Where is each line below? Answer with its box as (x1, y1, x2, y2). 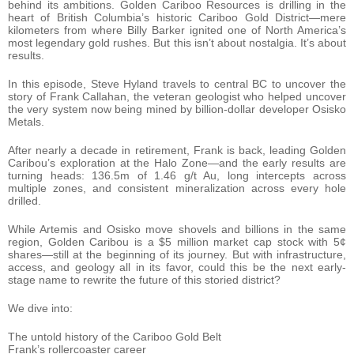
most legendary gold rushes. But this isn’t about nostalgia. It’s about (8, 36, 346, 49)
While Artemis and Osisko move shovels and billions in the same (8, 222, 346, 235)
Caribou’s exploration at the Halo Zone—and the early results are (8, 156, 346, 169)
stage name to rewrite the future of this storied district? (8, 273, 281, 286)
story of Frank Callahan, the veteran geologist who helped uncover (8, 89, 346, 103)
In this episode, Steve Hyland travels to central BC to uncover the (8, 77, 346, 90)
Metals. (8, 115, 44, 128)
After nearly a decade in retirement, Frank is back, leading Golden (8, 143, 346, 156)
